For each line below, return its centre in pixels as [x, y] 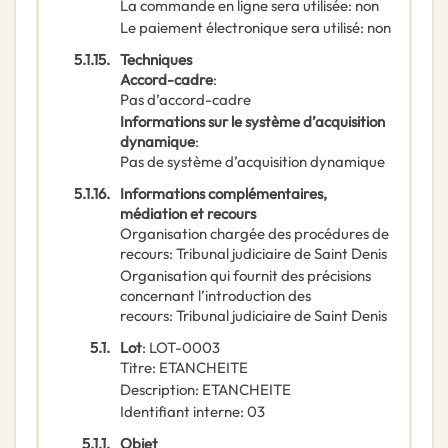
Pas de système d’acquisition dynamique [252, 162]
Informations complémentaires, [223, 194]
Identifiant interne [180, 412]
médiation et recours [188, 214]
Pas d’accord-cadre [185, 100]
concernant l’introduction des [215, 296]
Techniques [156, 60]
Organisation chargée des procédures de [254, 234]
